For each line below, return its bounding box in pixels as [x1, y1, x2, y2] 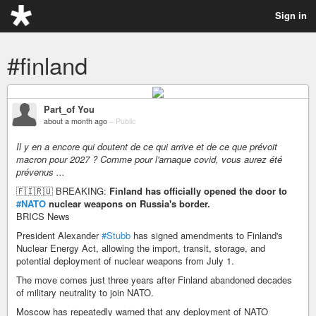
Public [116, 115, 135, 126]
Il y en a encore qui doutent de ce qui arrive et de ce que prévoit [16, 139, 277, 153]
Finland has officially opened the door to [109, 183, 287, 197]
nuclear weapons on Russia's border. [46, 196, 210, 210]
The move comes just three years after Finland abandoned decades [16, 272, 292, 286]
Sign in [275, 8, 307, 22]
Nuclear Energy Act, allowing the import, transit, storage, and [16, 241, 265, 255]
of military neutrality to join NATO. [16, 285, 154, 299]
